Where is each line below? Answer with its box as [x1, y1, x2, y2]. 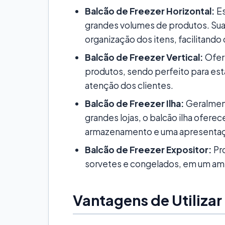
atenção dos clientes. [85, 79, 173, 91]
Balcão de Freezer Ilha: [85, 97, 184, 109]
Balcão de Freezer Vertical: [85, 51, 203, 63]
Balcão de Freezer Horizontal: [85, 5, 215, 17]
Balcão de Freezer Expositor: [85, 144, 212, 155]
